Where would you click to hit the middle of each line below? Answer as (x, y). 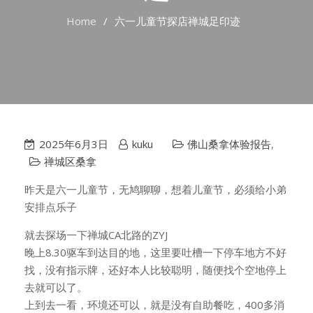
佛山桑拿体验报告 (229, 144)
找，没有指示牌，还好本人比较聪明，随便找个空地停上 (155, 270)
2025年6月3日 (74, 144)
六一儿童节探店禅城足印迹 (177, 21)
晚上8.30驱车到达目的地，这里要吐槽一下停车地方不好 (155, 252)
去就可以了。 (56, 287)
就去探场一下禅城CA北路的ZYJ (96, 235)
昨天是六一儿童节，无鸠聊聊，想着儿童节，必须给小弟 (155, 189)
